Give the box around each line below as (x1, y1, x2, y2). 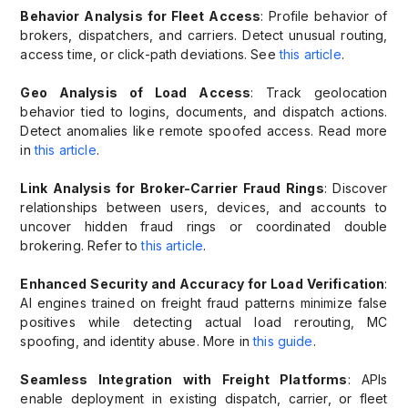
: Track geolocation (250, 85, 388, 101)
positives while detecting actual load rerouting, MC (20, 314, 388, 331)
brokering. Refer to (20, 238, 138, 254)
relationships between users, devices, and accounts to (20, 199, 388, 216)
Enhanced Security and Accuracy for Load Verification (20, 276, 385, 292)
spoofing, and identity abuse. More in (20, 333, 250, 350)
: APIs (347, 372, 388, 388)
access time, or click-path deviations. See (20, 46, 276, 63)
